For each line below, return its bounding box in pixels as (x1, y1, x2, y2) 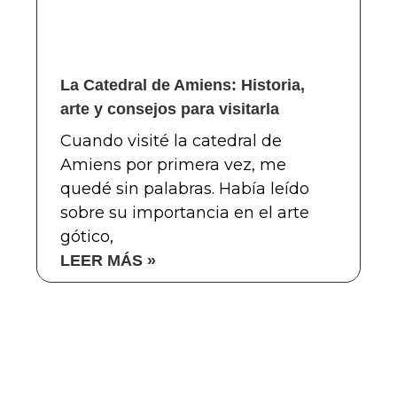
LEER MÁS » (59, 251, 156, 269)
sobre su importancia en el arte (59, 202, 309, 222)
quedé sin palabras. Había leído (59, 178, 309, 198)
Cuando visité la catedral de (59, 130, 282, 151)
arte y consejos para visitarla (59, 99, 279, 118)
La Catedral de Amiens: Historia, (59, 75, 305, 94)
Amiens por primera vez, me (59, 154, 286, 175)
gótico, (59, 226, 113, 246)
